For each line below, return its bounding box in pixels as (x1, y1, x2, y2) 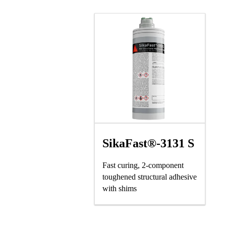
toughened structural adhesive (102, 173, 197, 181)
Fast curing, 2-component (102, 161, 184, 169)
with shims (102, 184, 137, 193)
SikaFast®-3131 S (102, 137, 194, 150)
